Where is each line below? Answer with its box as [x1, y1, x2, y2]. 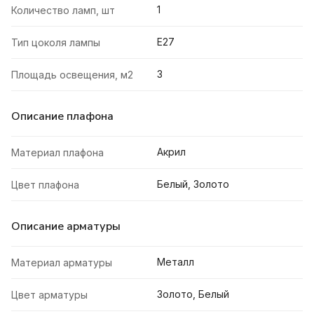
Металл [157, 256, 194, 268]
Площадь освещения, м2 [11, 69, 133, 81]
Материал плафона [11, 146, 104, 159]
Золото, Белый [157, 288, 229, 301]
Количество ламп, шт [11, 4, 115, 17]
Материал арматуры [11, 257, 112, 269]
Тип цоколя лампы [11, 36, 100, 49]
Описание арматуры [11, 219, 121, 235]
